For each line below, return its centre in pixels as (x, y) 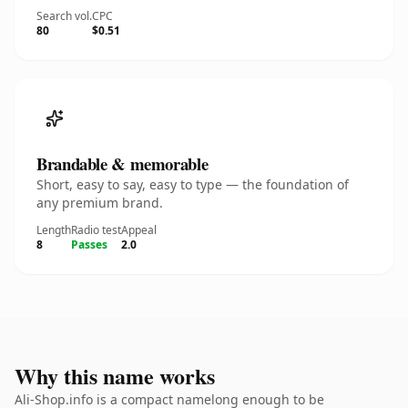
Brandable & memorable (122, 163)
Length (54, 230)
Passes (89, 245)
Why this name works (115, 376)
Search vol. (64, 16)
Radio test (96, 230)
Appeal (139, 230)
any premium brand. (100, 203)
